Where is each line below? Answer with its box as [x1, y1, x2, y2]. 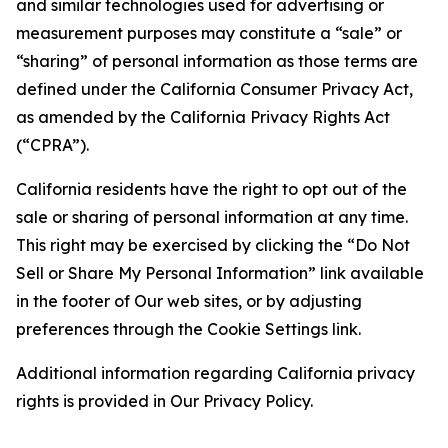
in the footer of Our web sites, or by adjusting [16, 291, 362, 311]
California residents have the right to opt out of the [16, 179, 407, 199]
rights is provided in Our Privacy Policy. [16, 391, 313, 411]
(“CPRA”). [16, 135, 89, 155]
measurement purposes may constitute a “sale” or [16, 23, 402, 43]
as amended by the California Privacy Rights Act [16, 107, 390, 127]
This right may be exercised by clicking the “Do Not [16, 235, 410, 255]
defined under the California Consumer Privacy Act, [16, 79, 413, 99]
